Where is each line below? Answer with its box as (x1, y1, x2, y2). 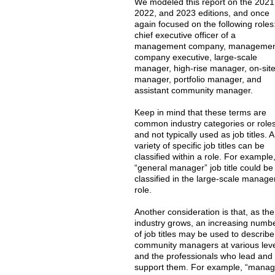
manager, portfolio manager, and (134, 74, 262, 84)
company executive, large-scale (134, 52, 258, 62)
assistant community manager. (134, 85, 254, 95)
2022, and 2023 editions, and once (134, 8, 270, 18)
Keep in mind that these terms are (134, 107, 267, 117)
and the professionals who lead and (134, 251, 273, 261)
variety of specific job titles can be (134, 141, 265, 150)
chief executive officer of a (134, 30, 236, 40)
